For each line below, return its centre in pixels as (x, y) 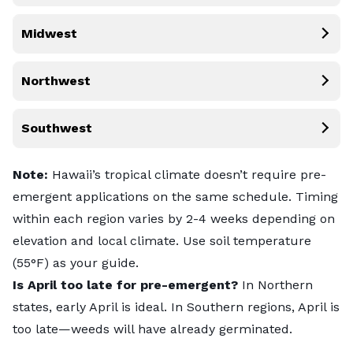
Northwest (56, 81)
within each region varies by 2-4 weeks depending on (174, 219)
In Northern (275, 285)
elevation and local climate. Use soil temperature (162, 241)
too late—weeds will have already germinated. (152, 329)
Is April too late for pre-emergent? (125, 285)
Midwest (49, 34)
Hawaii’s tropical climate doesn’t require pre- (187, 175)
